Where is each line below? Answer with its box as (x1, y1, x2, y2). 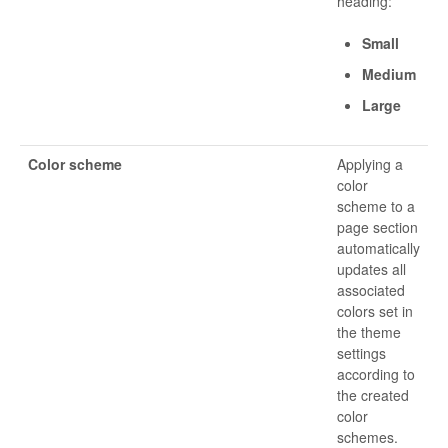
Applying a (337, 154, 403, 175)
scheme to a (337, 196, 415, 217)
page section (337, 217, 418, 238)
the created (337, 385, 409, 406)
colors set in (337, 301, 413, 322)
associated (337, 280, 405, 301)
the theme (337, 322, 401, 343)
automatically (337, 238, 420, 259)
